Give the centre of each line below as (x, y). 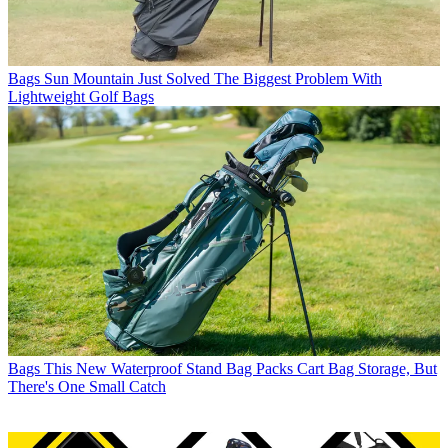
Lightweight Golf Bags (81, 97)
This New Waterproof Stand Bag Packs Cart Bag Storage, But (240, 368)
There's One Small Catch (87, 386)
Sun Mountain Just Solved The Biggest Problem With (213, 79)
